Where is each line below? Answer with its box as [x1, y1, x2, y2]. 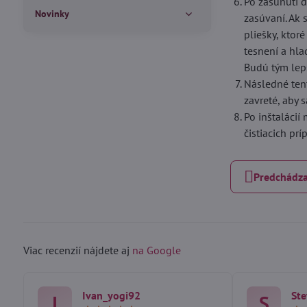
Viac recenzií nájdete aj [23, 243, 132, 257]
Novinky [34, 8, 69, 20]
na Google [132, 243, 181, 257]
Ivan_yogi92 [82, 288, 140, 302]
